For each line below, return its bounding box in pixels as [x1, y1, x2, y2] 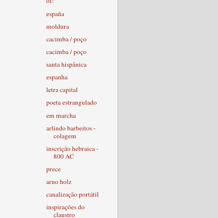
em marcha [46, 110, 76, 120]
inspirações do [46, 202, 85, 212]
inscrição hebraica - [46, 144, 99, 153]
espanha [46, 73, 68, 82]
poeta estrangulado [46, 98, 97, 107]
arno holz [46, 177, 72, 186]
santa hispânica [46, 60, 87, 69]
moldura [46, 21, 69, 31]
